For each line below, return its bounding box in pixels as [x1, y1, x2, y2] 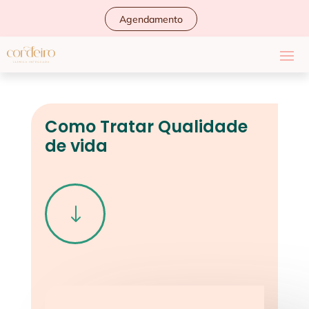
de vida [44, 134, 108, 157]
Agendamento [119, 13, 183, 26]
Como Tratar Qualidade [44, 115, 248, 138]
